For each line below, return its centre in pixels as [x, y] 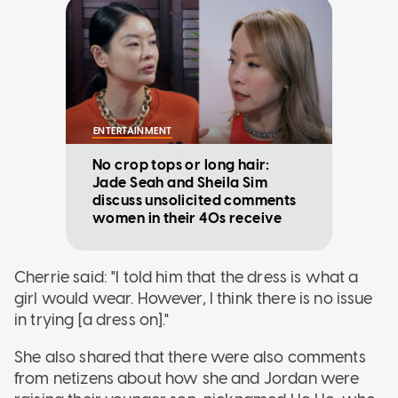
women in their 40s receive [187, 218]
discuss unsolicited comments [195, 200]
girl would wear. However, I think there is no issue [194, 298]
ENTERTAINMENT [133, 131]
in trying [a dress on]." [92, 319]
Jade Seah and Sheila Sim [180, 182]
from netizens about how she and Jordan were [187, 378]
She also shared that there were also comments [190, 357]
